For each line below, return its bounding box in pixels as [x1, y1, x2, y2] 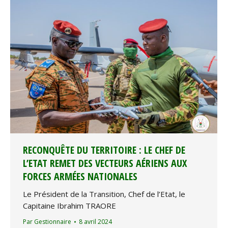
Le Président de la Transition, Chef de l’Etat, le [23, 189, 185, 199]
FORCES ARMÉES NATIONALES [23, 169, 137, 184]
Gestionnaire [34, 217, 71, 226]
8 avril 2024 [79, 217, 112, 226]
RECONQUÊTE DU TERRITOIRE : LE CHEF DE [23, 143, 185, 157]
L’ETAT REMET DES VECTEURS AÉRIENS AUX [23, 156, 187, 170]
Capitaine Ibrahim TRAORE [23, 201, 116, 211]
